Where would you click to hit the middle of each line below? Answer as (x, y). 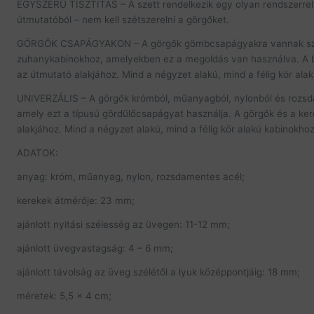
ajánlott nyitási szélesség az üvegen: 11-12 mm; (123, 224)
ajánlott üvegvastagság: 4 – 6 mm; (95, 248)
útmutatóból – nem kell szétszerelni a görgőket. (123, 20)
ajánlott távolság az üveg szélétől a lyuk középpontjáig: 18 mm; (158, 272)
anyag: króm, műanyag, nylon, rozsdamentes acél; (131, 177)
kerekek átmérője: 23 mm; (76, 200)
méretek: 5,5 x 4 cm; (64, 296)
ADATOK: (37, 153)
